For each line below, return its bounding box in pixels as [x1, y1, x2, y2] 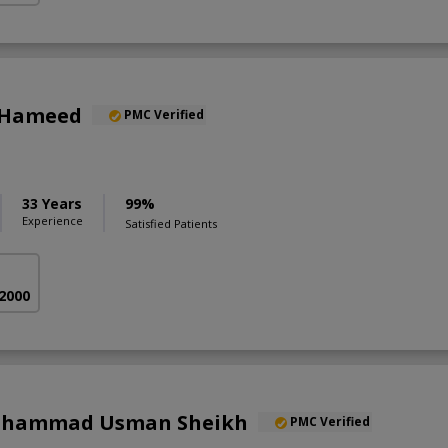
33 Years [22, 194, 82, 214]
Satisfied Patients [125, 216, 217, 232]
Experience [22, 213, 83, 229]
